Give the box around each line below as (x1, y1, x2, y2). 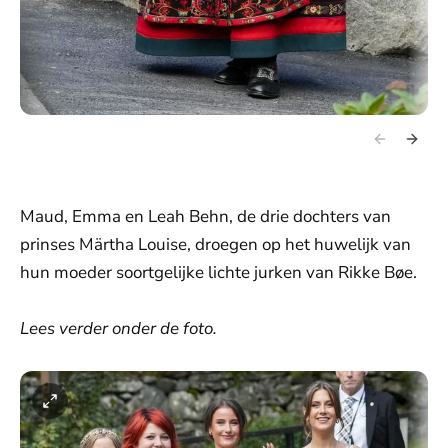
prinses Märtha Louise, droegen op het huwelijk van (20, 233, 411, 257)
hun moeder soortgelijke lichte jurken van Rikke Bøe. (20, 261, 417, 285)
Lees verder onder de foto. (20, 317, 217, 341)
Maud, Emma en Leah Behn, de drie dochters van (20, 205, 391, 229)
